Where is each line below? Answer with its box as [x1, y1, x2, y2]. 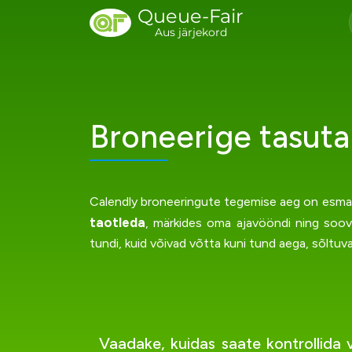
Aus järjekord [154, 25, 227, 39]
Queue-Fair [137, 5, 244, 27]
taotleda [90, 214, 145, 230]
